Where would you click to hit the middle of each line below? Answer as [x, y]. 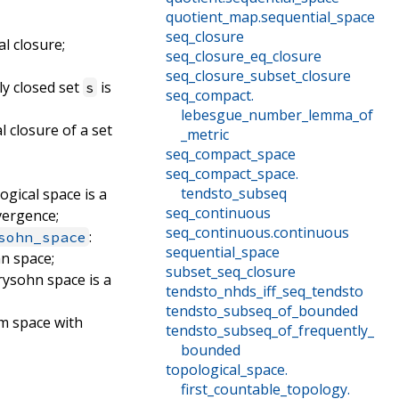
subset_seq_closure [230, 272]
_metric [204, 135]
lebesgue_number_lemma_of [277, 115]
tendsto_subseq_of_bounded [261, 311]
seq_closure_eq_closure [243, 57]
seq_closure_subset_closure [258, 76]
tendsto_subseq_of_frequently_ [269, 331]
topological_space [225, 370]
